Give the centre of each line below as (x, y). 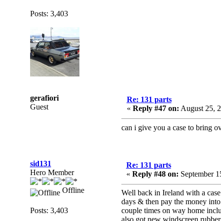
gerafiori (44, 98)
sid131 (40, 164)
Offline (72, 190)
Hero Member (52, 172)
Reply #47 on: (156, 108)
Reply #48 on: (155, 174)
